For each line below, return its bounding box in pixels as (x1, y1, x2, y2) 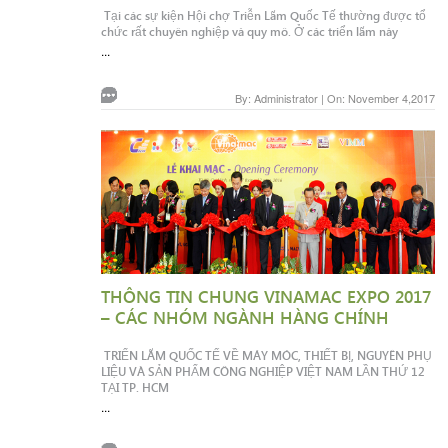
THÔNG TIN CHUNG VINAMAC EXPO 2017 (100, 285, 431, 308)
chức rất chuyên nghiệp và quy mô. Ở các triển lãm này (100, 23, 398, 40)
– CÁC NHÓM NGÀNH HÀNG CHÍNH (100, 306, 389, 329)
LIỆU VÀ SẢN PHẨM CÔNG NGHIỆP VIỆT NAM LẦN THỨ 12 (100, 363, 425, 380)
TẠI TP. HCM (100, 379, 169, 396)
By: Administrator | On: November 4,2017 (234, 90, 435, 107)
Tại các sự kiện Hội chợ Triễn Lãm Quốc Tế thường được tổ (100, 7, 426, 24)
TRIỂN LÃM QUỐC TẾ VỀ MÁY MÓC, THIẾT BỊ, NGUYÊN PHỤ (100, 347, 432, 364)
